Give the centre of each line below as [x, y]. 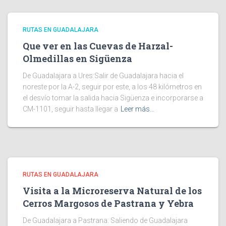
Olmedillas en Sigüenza [77, 59]
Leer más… [137, 109]
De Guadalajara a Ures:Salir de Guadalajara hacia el [103, 76]
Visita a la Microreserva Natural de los [112, 191]
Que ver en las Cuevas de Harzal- [98, 46]
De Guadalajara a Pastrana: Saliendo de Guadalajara [105, 220]
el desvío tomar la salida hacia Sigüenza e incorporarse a [113, 98]
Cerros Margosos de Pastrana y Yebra [108, 203]
